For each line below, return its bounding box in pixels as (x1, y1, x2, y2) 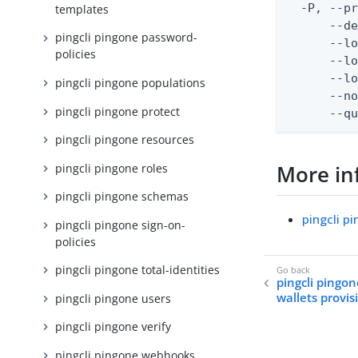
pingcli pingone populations (55, 75, 206, 90)
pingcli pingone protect (55, 103, 181, 119)
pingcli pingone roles (55, 160, 169, 176)
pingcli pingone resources (55, 132, 195, 148)
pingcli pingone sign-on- (55, 217, 186, 233)
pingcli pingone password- (55, 30, 198, 46)
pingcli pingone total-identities (55, 262, 221, 278)
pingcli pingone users (55, 290, 172, 306)
